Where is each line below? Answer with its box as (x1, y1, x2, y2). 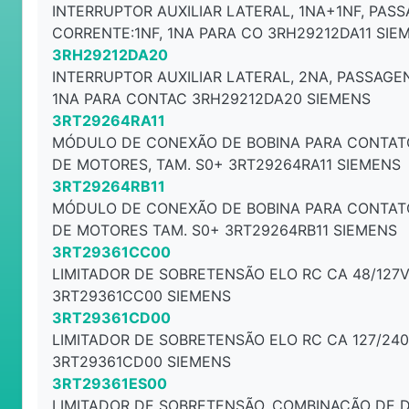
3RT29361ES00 (52, 374, 167, 393)
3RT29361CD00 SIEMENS (52, 352, 231, 371)
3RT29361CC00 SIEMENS (52, 287, 231, 305)
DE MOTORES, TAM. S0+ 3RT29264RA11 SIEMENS (52, 155, 401, 173)
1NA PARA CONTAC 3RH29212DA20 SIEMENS (52, 89, 371, 108)
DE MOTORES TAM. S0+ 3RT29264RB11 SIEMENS (52, 221, 397, 239)
